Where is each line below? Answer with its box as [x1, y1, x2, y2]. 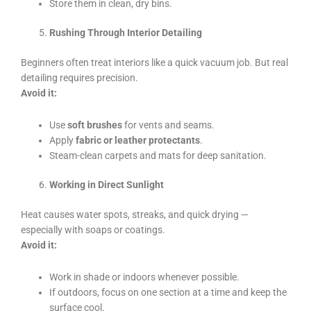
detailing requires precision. [21, 72, 138, 83]
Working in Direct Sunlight [49, 179, 165, 191]
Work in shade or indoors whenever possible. [49, 271, 240, 283]
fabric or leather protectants [76, 134, 201, 146]
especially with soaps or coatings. [21, 224, 165, 235]
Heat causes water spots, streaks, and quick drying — [21, 208, 249, 220]
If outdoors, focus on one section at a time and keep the [49, 286, 287, 298]
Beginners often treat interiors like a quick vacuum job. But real [21, 56, 288, 68]
